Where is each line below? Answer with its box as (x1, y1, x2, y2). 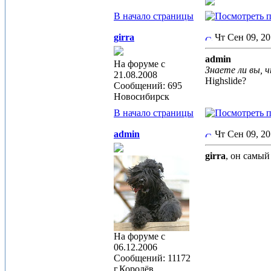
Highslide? (205, 76, 249, 86)
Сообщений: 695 (114, 80, 182, 91)
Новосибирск (114, 91, 169, 102)
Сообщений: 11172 (114, 253, 191, 263)
